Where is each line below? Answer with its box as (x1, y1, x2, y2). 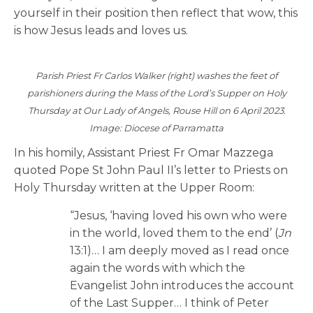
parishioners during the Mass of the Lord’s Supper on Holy (27, 87, 286, 99)
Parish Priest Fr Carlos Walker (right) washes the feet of (36, 69, 277, 81)
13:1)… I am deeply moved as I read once (70, 243, 289, 257)
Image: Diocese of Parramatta (89, 122, 224, 133)
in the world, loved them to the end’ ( (70, 226, 278, 240)
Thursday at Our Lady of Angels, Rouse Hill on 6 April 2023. (27, 104, 286, 116)
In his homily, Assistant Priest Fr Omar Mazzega (14, 145, 273, 159)
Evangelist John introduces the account (70, 278, 294, 292)
